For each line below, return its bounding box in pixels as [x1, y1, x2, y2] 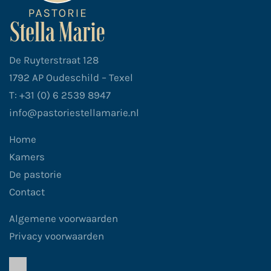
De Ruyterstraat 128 [9, 54, 99, 67]
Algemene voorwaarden [9, 212, 118, 225]
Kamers [9, 151, 45, 163]
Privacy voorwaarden [9, 230, 104, 243]
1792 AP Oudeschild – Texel [9, 71, 133, 84]
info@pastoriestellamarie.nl [9, 106, 139, 119]
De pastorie [9, 168, 62, 181]
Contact [9, 186, 45, 198]
